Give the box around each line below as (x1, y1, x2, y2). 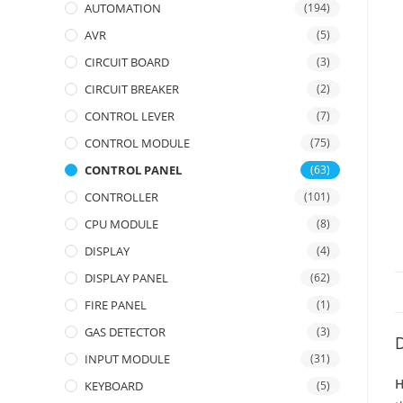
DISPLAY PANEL (85, 270, 168, 286)
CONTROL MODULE (85, 135, 190, 151)
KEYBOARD (85, 378, 143, 394)
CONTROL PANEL (85, 162, 182, 178)
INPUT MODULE (85, 351, 170, 367)
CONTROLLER (85, 189, 158, 205)
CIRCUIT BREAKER (85, 81, 179, 97)
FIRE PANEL (85, 297, 147, 313)
